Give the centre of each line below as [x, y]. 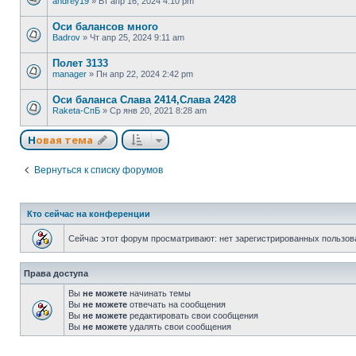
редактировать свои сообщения [193, 316]
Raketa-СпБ [76, 110]
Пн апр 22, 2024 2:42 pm [145, 74]
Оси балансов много [105, 27]
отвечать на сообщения [176, 305]
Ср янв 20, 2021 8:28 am [158, 110]
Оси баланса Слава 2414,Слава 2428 [144, 100]
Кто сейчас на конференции [89, 214]
